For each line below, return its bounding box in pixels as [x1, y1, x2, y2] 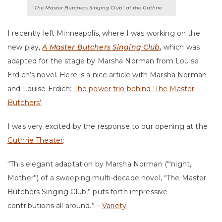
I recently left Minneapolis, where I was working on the [7, 29, 200, 38]
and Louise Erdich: [7, 84, 74, 93]
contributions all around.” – [7, 201, 103, 210]
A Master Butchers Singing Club [42, 43, 160, 52]
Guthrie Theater [7, 136, 63, 145]
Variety [102, 201, 127, 210]
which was [163, 43, 200, 52]
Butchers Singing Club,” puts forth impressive [7, 187, 168, 196]
